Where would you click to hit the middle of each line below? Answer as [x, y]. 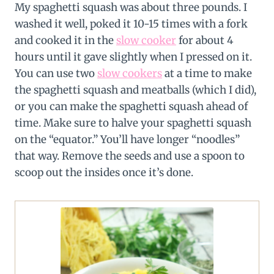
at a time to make [207, 74]
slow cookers [130, 74]
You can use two [56, 74]
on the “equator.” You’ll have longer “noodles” [127, 140]
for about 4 [205, 41]
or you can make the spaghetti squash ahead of [131, 107]
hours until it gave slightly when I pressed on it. [133, 57]
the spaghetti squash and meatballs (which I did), [135, 90]
